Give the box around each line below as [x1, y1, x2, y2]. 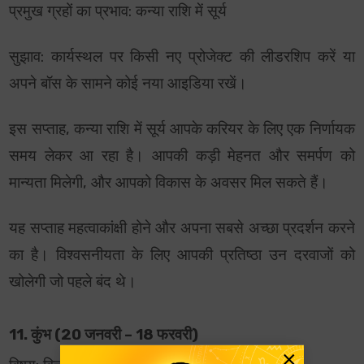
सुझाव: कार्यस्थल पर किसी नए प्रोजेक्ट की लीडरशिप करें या [9, 48, 355, 67]
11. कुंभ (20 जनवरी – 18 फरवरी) [9, 326, 199, 344]
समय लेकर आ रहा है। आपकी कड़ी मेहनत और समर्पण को [9, 147, 355, 166]
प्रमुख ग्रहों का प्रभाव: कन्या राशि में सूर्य [9, 2, 227, 21]
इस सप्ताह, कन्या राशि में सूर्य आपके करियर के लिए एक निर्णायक [9, 120, 355, 139]
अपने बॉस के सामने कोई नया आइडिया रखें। [9, 75, 248, 93]
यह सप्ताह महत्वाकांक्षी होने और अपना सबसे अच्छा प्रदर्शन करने [9, 219, 355, 238]
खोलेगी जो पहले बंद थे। [9, 273, 137, 292]
